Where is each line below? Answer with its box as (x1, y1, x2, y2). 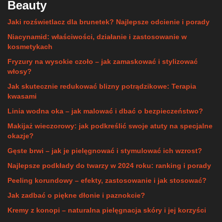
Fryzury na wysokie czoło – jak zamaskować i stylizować (7, 57, 198, 65)
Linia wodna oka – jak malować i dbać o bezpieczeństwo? (7, 107, 203, 115)
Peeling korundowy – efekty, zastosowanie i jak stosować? (7, 176, 207, 184)
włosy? (7, 67, 32, 75)
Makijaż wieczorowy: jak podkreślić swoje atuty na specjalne (7, 122, 213, 130)
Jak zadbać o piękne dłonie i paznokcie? (7, 191, 145, 199)
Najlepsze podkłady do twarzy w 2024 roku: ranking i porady (7, 162, 211, 169)
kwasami (7, 92, 37, 100)
